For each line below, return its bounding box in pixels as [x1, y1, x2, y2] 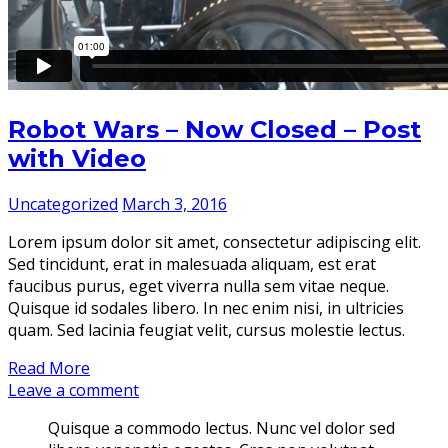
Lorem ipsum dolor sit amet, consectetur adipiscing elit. [8, 230, 421, 253]
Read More [8, 356, 90, 379]
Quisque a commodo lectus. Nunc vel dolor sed [48, 416, 395, 439]
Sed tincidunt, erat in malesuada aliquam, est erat [8, 252, 376, 275]
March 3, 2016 [122, 192, 227, 215]
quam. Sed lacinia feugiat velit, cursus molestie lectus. [8, 318, 405, 341]
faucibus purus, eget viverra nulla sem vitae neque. [8, 274, 389, 297]
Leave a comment [8, 378, 139, 401]
